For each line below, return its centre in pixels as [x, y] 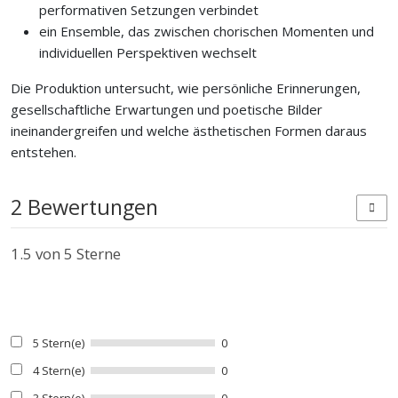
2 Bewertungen [84, 207]
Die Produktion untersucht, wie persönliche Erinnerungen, [186, 88]
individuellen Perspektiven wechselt [148, 52]
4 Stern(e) [59, 370]
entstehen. [44, 152]
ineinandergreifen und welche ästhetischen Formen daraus [189, 131]
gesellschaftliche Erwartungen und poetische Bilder [167, 109]
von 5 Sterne [76, 254]
